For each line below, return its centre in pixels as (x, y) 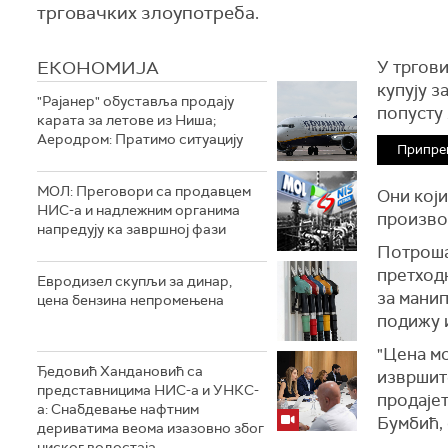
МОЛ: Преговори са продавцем (144, 191)
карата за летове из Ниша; (126, 120)
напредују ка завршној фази (131, 229)
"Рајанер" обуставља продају (135, 101)
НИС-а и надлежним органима (138, 210)
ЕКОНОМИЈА (98, 68)
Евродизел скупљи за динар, (134, 281)
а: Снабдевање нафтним (118, 409)
